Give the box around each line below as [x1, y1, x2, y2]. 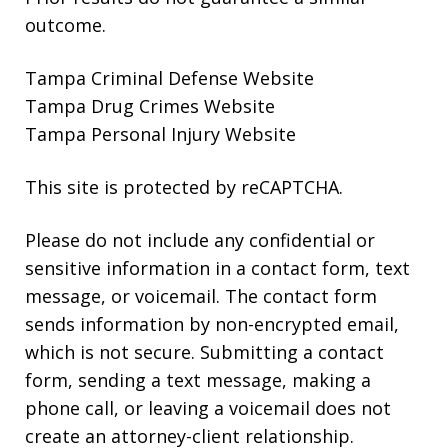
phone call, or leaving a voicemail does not [25, 396, 391, 421]
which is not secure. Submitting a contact [25, 340, 384, 365]
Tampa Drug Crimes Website [25, 94, 275, 119]
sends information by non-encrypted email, [25, 312, 399, 337]
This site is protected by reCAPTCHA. [25, 175, 343, 200]
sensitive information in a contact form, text [25, 256, 410, 281]
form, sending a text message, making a [25, 368, 371, 393]
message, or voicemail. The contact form [25, 284, 377, 309]
